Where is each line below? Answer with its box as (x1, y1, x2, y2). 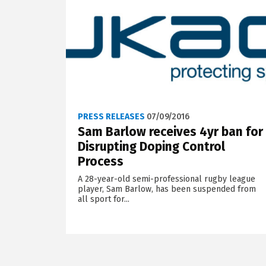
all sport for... (77, 194, 129, 204)
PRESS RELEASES (77, 111, 145, 122)
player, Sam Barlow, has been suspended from (77, 183, 256, 194)
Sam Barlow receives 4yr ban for (77, 123, 263, 140)
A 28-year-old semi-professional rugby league (77, 173, 255, 184)
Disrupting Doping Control (77, 138, 225, 154)
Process (77, 153, 123, 169)
